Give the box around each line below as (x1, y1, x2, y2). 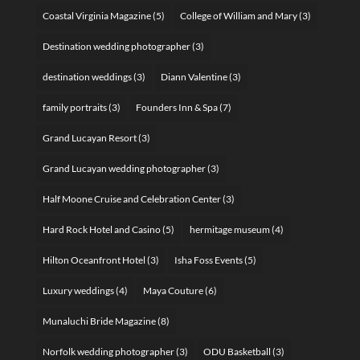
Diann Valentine (160, 70, 227, 83)
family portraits (42, 100, 107, 113)
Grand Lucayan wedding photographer (42, 162, 206, 174)
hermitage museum (189, 223, 270, 235)
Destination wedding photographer (42, 39, 190, 52)
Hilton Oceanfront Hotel (42, 253, 145, 266)
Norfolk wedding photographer (42, 345, 174, 358)
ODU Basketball (202, 345, 271, 358)
